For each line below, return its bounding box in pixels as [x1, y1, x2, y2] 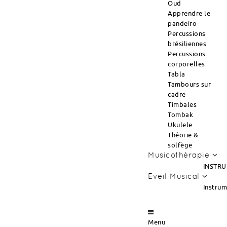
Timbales [168, 100, 197, 108]
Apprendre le [168, 9, 210, 17]
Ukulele [168, 121, 193, 129]
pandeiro [168, 19, 197, 27]
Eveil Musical [148, 172, 202, 180]
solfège [168, 141, 193, 149]
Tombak [168, 110, 193, 119]
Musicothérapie [148, 150, 212, 159]
